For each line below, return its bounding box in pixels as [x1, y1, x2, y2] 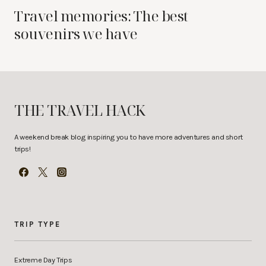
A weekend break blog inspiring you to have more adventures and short [14, 132, 243, 142]
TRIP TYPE [14, 220, 61, 229]
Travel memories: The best [14, 6, 189, 26]
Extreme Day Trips [14, 255, 72, 265]
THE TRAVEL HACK [14, 100, 145, 121]
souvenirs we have [14, 24, 138, 43]
